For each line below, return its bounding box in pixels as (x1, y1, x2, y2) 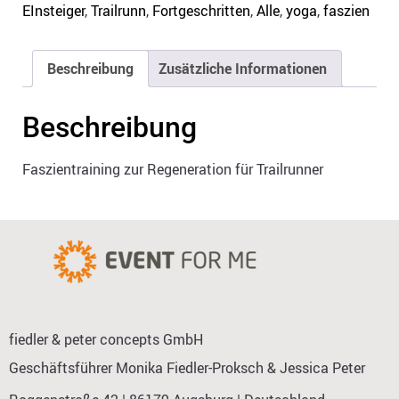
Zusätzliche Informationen (159, 58, 327, 78)
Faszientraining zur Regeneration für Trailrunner (22, 159, 323, 179)
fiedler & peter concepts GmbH (9, 330, 207, 350)
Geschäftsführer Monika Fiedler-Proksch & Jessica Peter (9, 358, 365, 379)
